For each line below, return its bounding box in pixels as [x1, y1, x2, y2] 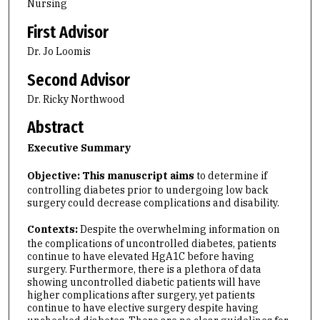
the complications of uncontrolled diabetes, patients [26, 236, 276, 250]
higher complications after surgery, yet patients [26, 288, 255, 301]
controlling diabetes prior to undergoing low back [26, 184, 269, 197]
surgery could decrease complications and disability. [26, 196, 279, 210]
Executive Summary [26, 141, 131, 155]
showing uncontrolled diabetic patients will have [26, 275, 261, 289]
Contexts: [26, 222, 80, 236]
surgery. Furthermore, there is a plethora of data [26, 262, 261, 276]
